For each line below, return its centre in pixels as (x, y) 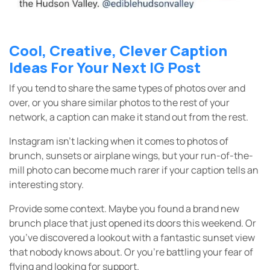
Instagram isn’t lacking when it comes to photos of (119, 141)
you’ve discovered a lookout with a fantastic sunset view (132, 237)
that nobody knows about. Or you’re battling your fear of (131, 252)
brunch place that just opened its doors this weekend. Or (133, 223)
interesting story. (46, 184)
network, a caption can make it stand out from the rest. (129, 117)
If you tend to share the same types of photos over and (127, 88)
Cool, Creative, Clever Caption (118, 50)
